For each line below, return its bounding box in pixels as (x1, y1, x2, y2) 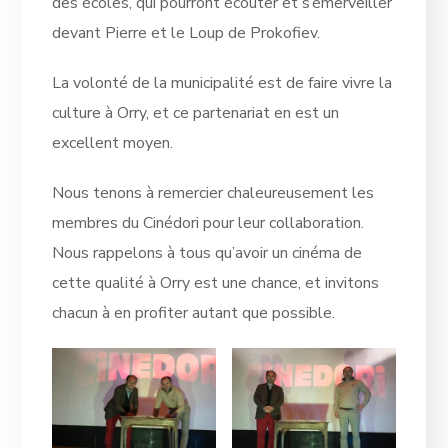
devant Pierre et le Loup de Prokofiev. (52, 21, 321, 44)
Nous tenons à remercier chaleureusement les (52, 181, 375, 204)
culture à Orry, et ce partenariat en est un (52, 101, 340, 124)
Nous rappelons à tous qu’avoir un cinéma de (52, 241, 363, 264)
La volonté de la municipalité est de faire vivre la (52, 71, 393, 94)
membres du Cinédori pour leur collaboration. (52, 211, 365, 234)
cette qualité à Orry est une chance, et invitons (52, 271, 380, 294)
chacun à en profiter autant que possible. (52, 301, 336, 324)
